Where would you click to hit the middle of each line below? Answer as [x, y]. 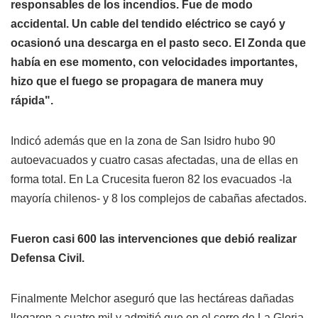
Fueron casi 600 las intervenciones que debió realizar [154, 238]
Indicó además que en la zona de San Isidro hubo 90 [143, 141]
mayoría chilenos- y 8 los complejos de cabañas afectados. [159, 198]
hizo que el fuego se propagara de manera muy [137, 81]
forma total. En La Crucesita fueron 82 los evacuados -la [151, 179]
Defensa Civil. [48, 258]
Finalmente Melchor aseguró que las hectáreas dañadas [152, 298]
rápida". [32, 100]
